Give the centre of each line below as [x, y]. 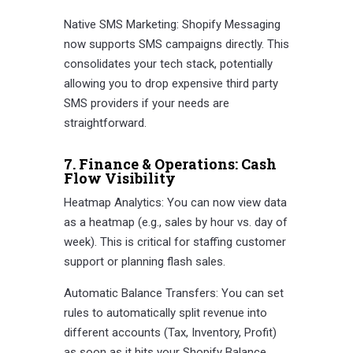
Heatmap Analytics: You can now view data [175, 203]
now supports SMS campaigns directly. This [176, 45]
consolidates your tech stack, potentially [168, 64]
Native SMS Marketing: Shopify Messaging [172, 25]
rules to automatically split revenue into [165, 313]
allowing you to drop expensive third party [171, 84]
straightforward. [105, 123]
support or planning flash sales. [144, 262]
